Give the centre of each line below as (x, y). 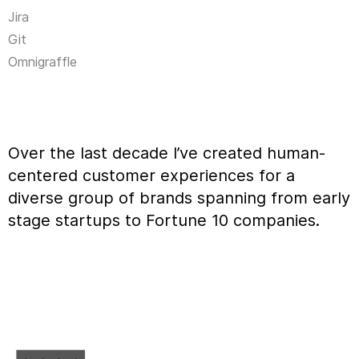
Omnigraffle (42, 62)
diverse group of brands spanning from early (179, 198)
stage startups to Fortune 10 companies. (164, 221)
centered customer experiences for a (151, 176)
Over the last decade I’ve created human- (167, 153)
